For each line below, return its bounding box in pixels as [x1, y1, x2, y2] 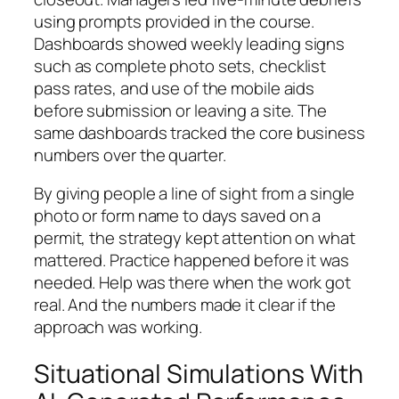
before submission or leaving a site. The [34, 98, 327, 122]
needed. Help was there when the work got [34, 271, 351, 295]
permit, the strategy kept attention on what [34, 226, 355, 250]
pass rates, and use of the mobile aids [34, 76, 315, 100]
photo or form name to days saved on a [34, 204, 322, 228]
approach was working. [34, 315, 202, 339]
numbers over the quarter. [34, 142, 226, 167]
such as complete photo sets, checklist [34, 53, 327, 77]
